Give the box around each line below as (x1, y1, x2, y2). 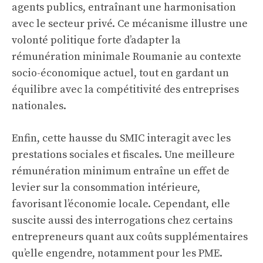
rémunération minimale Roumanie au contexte (12, 50, 241, 63)
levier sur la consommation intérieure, (12, 181, 200, 194)
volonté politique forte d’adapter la (12, 33, 181, 47)
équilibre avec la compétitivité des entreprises (12, 83, 239, 96)
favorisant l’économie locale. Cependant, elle (12, 197, 230, 211)
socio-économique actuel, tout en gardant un (12, 66, 229, 80)
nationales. (12, 99, 66, 113)
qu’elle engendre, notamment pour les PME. (12, 247, 222, 260)
